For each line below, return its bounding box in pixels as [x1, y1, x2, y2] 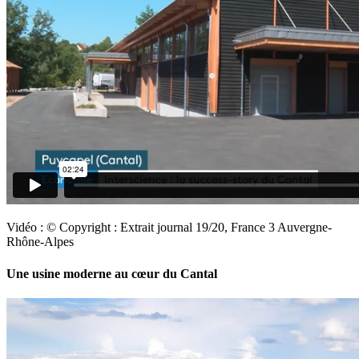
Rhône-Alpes [6, 235, 74, 249]
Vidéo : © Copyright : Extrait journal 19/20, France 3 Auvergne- [6, 220, 332, 235]
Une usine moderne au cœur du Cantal [6, 266, 217, 280]
